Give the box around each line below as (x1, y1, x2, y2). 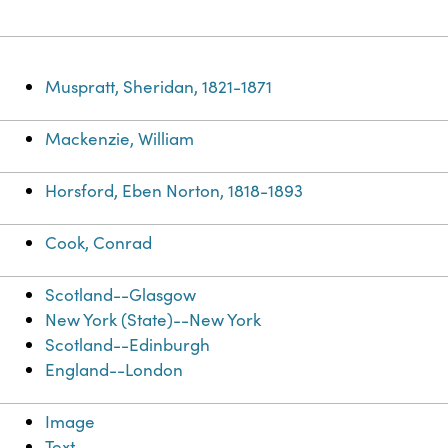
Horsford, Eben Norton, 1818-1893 (45, 179, 304, 203)
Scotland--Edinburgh (45, 333, 211, 357)
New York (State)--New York (45, 308, 262, 332)
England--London (45, 358, 184, 382)
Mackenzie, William (45, 127, 195, 151)
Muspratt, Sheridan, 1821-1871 (45, 75, 273, 99)
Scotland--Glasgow (45, 283, 197, 307)
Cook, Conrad (45, 231, 153, 255)
